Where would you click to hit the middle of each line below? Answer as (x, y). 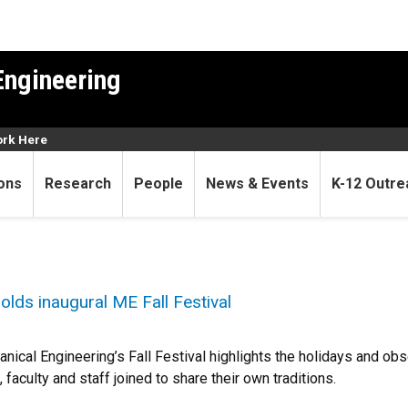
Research (78, 184)
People (158, 184)
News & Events (257, 184)
